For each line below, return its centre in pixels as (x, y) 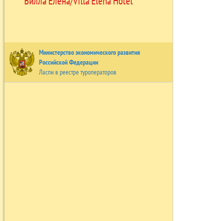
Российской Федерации (68, 62)
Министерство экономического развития (89, 52)
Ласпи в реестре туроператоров (77, 72)
